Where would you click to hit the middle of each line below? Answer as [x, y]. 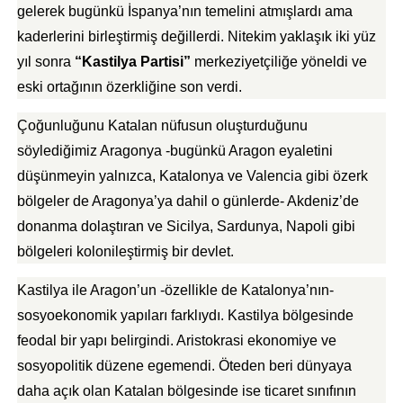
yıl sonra [45, 62]
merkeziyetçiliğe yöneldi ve [278, 62]
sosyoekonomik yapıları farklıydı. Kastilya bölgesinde [185, 315]
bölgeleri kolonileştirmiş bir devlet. [125, 251]
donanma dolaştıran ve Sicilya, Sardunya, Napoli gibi [186, 226]
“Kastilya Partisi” [132, 62]
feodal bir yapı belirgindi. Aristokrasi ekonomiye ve [176, 340]
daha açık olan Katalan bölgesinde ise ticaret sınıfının [186, 391]
